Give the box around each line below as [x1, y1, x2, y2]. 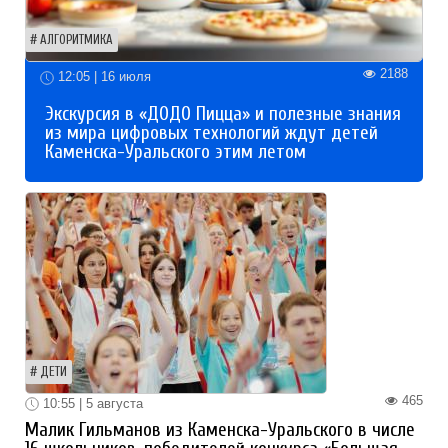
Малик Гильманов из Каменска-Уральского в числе [25, 419, 415, 442]
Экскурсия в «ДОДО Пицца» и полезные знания [45, 102, 401, 125]
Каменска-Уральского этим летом [45, 140, 306, 163]
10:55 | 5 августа [39, 395, 143, 411]
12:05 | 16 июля [54, 69, 151, 85]
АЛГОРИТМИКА [40, 33, 113, 48]
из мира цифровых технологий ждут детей [45, 121, 378, 144]
